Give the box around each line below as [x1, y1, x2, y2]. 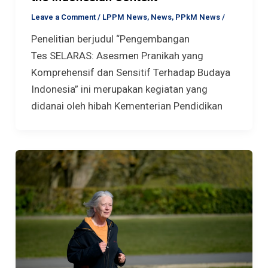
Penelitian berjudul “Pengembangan [31, 33, 190, 45]
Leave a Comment [31, 13, 96, 22]
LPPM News [102, 13, 147, 22]
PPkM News [175, 13, 220, 22]
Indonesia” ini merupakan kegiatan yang [31, 83, 208, 96]
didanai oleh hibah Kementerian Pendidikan [31, 100, 223, 112]
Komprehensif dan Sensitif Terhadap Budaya [31, 66, 230, 79]
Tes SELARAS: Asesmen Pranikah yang [31, 50, 203, 62]
